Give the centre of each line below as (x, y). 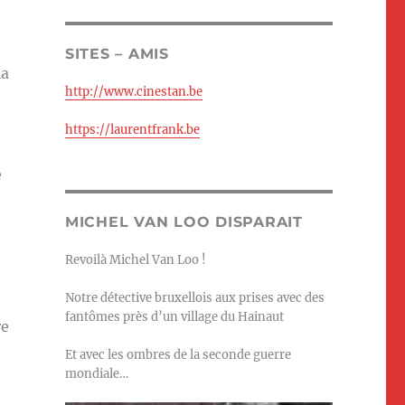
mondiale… (96, 374)
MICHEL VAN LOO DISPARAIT (184, 222)
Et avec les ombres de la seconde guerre (178, 355)
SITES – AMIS (117, 54)
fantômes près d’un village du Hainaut (174, 317)
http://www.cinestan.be (133, 92)
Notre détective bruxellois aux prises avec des (194, 298)
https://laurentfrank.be (132, 130)
